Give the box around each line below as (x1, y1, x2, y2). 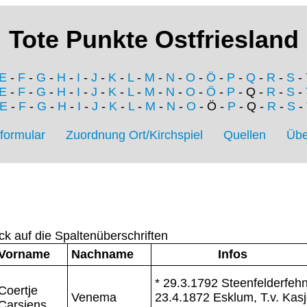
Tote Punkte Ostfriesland (8, 25, 299, 54)
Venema (71, 290, 116, 304)
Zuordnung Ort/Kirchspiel (66, 128, 203, 143)
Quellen (223, 128, 266, 143)
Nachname (71, 247, 134, 261)
